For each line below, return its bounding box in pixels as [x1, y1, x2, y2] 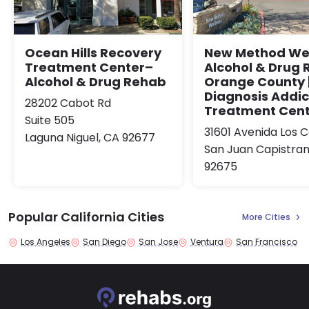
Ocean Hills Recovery [25, 43, 161, 61]
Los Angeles [21, 235, 70, 248]
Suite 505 [25, 112, 74, 128]
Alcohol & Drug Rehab [25, 72, 166, 90]
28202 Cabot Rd [25, 94, 111, 111]
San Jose [139, 235, 178, 248]
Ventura [190, 235, 223, 248]
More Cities [242, 210, 290, 223]
